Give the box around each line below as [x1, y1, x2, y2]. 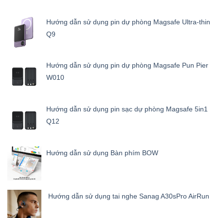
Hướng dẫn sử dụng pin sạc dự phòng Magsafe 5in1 [46, 105, 208, 113]
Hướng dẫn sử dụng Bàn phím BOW [46, 148, 158, 157]
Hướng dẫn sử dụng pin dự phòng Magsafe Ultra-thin [46, 18, 210, 26]
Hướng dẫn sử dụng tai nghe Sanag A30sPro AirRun [46, 192, 209, 200]
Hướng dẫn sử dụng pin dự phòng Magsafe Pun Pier [46, 61, 208, 70]
